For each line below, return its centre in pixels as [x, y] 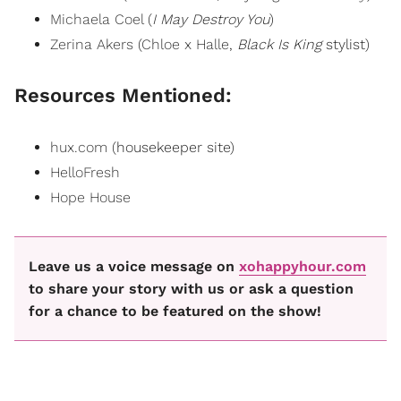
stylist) [348, 44]
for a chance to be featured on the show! [175, 311]
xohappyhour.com [303, 267]
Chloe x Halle [185, 44]
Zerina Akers [94, 44]
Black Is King [282, 44]
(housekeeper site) [171, 148]
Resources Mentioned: [123, 96]
